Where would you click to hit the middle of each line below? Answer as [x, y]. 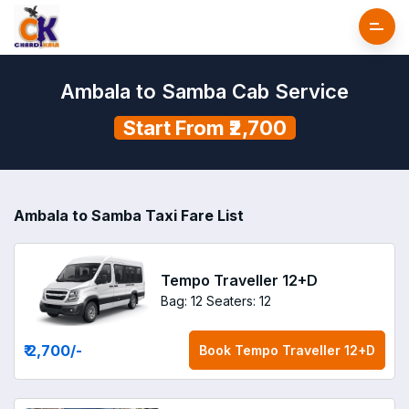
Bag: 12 [182, 300]
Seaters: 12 [239, 300]
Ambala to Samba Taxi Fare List [129, 215]
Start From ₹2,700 [204, 128]
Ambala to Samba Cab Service [204, 91]
